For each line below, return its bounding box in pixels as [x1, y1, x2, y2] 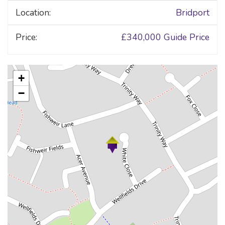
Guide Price [164, 31, 209, 43]
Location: [16, 7, 51, 19]
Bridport [176, 7, 209, 19]
